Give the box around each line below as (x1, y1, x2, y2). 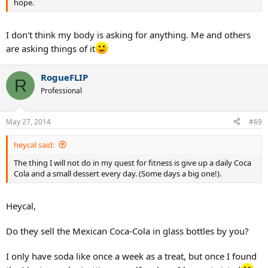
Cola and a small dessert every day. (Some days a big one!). (14, 167, 221, 179)
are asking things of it (6, 42, 95, 54)
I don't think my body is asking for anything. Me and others (6, 29, 251, 41)
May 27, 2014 (6, 116, 51, 127)
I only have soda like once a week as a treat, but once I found (6, 250, 257, 262)
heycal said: (14, 139, 54, 150)
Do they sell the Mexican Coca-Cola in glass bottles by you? (6, 225, 249, 237)
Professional (41, 86, 82, 96)
